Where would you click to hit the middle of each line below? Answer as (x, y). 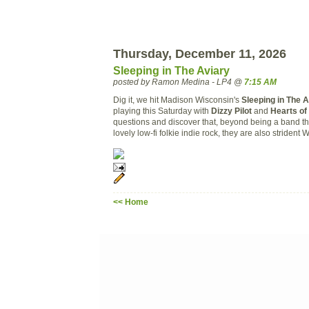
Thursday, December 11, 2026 (200, 54)
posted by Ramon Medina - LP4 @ (179, 82)
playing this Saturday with (162, 110)
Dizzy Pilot (231, 110)
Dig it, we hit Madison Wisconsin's (177, 99)
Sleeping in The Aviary (171, 71)
